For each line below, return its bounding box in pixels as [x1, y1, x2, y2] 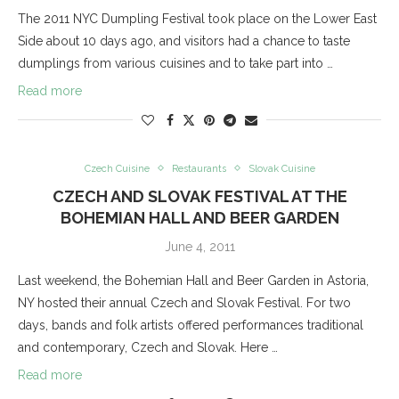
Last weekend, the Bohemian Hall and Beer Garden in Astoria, [18, 273, 369, 288]
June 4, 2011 [164, 239, 235, 254]
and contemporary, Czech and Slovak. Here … [18, 339, 278, 354]
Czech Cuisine [84, 162, 150, 175]
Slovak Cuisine [248, 162, 315, 175]
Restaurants [171, 162, 226, 175]
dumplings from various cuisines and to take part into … [18, 55, 333, 70]
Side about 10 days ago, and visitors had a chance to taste [18, 33, 350, 48]
